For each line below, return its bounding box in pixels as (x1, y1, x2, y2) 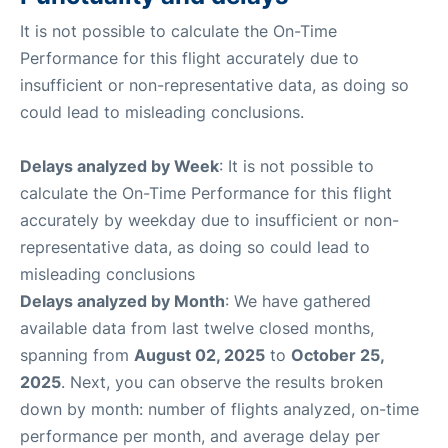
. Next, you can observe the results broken (61, 371, 383, 392)
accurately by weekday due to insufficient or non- (20, 209, 399, 230)
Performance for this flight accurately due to (20, 47, 359, 68)
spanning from (20, 344, 134, 365)
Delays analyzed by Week (20, 155, 219, 176)
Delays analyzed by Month (20, 290, 225, 311)
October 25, (291, 344, 384, 365)
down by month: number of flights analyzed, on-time (20, 398, 419, 419)
